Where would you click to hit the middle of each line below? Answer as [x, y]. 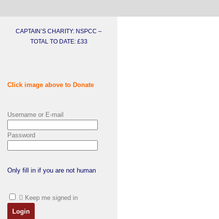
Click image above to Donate [51, 85]
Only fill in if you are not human [52, 170]
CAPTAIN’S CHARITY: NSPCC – [59, 31]
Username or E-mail [35, 114]
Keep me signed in [51, 197]
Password [21, 135]
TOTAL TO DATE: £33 [59, 41]
